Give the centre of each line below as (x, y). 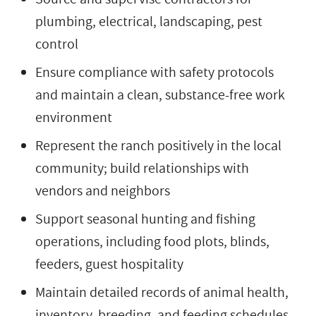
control (57, 44)
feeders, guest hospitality (109, 264)
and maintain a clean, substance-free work (160, 95)
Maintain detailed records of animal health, (162, 292)
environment (74, 117)
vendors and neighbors (103, 191)
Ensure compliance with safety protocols (154, 72)
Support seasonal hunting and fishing (145, 219)
